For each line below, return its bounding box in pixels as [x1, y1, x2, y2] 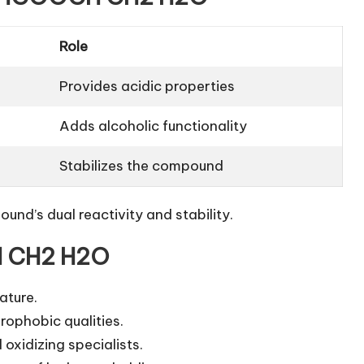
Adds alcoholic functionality [59, 117, 248, 136]
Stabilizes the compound [59, 157, 224, 175]
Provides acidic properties [59, 77, 236, 96]
